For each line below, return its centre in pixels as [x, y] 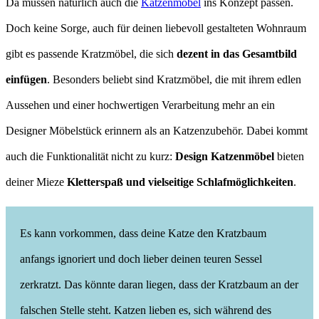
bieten [289, 156]
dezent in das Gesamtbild [237, 53]
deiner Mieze [36, 182]
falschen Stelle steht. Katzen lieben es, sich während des [146, 310]
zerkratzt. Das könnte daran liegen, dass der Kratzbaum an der [159, 284]
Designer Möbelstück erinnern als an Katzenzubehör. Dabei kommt [157, 130]
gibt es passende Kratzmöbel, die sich [91, 53]
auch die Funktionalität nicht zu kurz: [90, 156]
